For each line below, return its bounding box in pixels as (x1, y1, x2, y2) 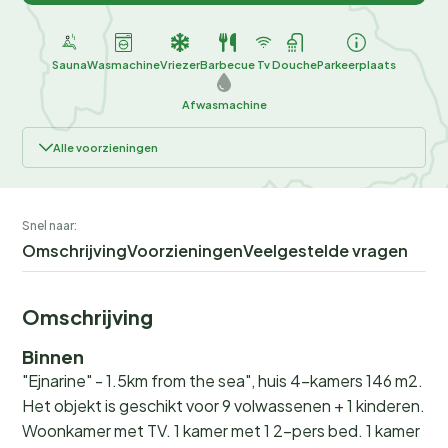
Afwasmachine (181, 97, 267, 111)
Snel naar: (22, 217, 77, 233)
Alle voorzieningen (53, 140, 158, 154)
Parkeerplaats (317, 57, 397, 71)
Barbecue (199, 57, 255, 71)
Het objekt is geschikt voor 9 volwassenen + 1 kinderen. (22, 394, 425, 416)
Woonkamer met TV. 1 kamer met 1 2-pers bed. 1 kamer (22, 419, 420, 441)
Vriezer (159, 57, 200, 71)
